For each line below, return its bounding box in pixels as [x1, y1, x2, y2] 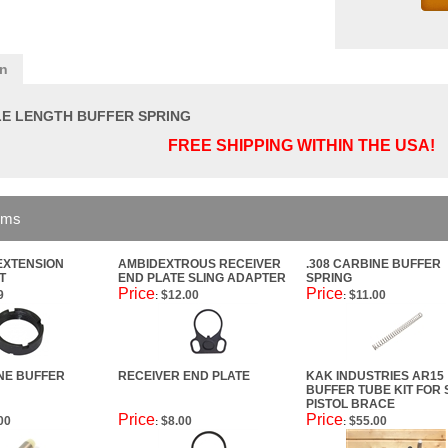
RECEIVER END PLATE [118, 369, 250, 383]
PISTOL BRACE [306, 397, 395, 411]
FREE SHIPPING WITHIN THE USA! [168, 137, 435, 154]
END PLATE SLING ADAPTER [118, 271, 286, 285]
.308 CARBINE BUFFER [306, 257, 441, 271]
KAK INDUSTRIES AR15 [306, 369, 444, 383]
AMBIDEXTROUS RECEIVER [118, 257, 281, 271]
